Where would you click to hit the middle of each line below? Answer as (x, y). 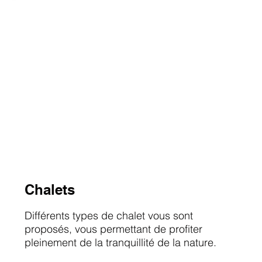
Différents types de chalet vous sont (108, 216)
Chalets (49, 189)
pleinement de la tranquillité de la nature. (120, 242)
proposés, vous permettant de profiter (113, 229)
